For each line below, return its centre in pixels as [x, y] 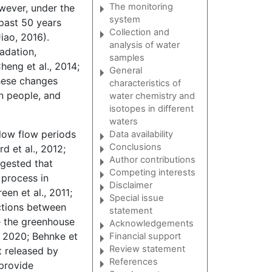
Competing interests [152, 173]
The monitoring [141, 7]
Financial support [145, 236]
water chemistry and [152, 96]
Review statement [147, 249]
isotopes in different [151, 109]
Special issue [136, 198]
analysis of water [144, 45]
